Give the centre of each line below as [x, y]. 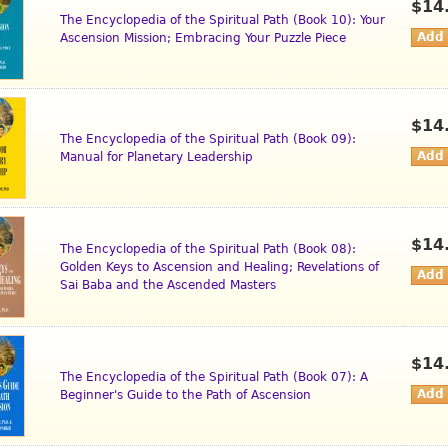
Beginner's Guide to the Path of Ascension [185, 395]
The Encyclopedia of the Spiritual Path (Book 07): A [214, 377]
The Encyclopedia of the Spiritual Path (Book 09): [208, 139]
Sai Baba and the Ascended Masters [168, 285]
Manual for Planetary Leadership [156, 157]
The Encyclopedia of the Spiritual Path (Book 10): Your [222, 20]
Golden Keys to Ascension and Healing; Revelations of [219, 267]
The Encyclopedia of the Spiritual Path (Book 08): [208, 249]
